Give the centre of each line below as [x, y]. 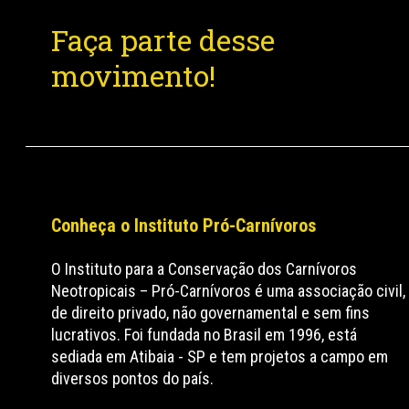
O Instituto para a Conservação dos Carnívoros [204, 269]
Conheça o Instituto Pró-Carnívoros [184, 225]
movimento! [133, 75]
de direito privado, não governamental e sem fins [211, 313]
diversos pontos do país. [133, 378]
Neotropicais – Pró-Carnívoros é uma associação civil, [229, 291]
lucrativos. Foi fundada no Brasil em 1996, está [204, 335]
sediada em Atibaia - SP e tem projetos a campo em [220, 357]
